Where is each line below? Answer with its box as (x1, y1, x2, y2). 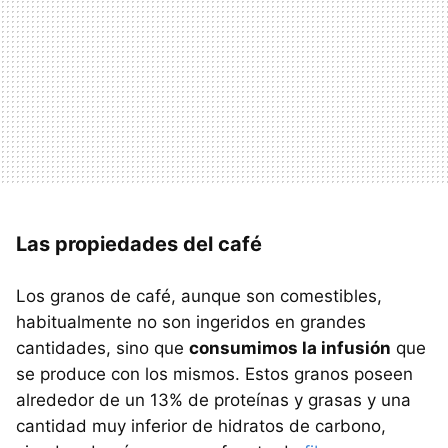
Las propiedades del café (16, 231, 262, 256)
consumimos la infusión (189, 337, 391, 358)
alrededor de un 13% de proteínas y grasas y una (16, 389, 411, 410)
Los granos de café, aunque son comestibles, (16, 285, 382, 306)
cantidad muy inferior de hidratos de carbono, (16, 415, 386, 436)
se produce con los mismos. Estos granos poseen (16, 363, 413, 384)
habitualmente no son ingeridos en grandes (16, 311, 366, 332)
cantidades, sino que (16, 337, 189, 358)
